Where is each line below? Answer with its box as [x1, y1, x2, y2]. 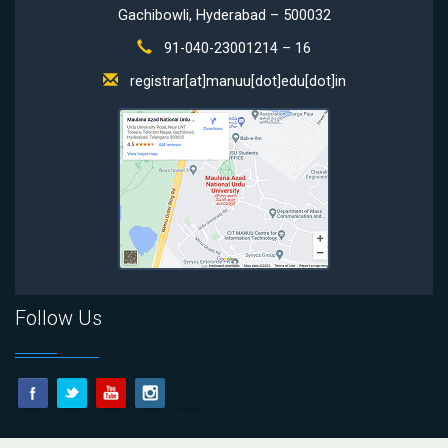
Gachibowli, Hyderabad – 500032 [117, 7, 331, 24]
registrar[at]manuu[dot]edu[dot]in [125, 73, 346, 90]
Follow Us [15, 306, 102, 330]
